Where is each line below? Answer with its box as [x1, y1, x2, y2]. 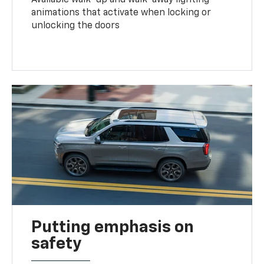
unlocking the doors [31, 21, 120, 31]
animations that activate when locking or [31, 8, 212, 18]
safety [31, 235, 82, 252]
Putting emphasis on [31, 219, 194, 236]
